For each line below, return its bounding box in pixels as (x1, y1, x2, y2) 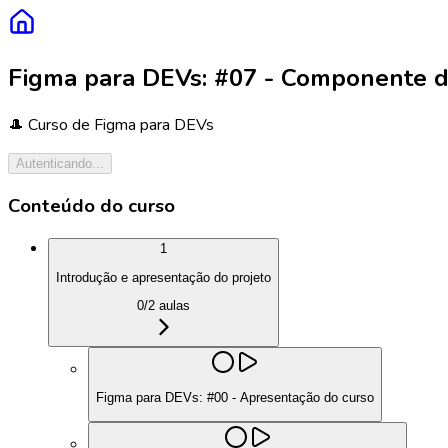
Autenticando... (16, 155, 104, 171)
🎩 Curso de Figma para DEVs (8, 113, 214, 136)
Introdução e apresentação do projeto (56, 269, 271, 285)
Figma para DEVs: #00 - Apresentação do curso (96, 390, 374, 406)
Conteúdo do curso (8, 192, 175, 219)
